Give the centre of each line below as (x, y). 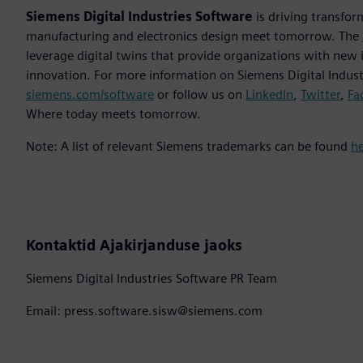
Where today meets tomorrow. (113, 114)
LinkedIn (269, 95)
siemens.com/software (90, 95)
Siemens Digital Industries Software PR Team (152, 279)
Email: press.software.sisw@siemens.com (144, 311)
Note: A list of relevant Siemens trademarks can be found (188, 147)
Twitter (320, 95)
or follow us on (200, 95)
